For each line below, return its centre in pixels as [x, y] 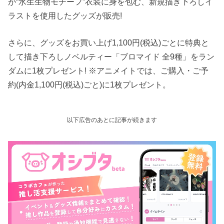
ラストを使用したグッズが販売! [65, 15]
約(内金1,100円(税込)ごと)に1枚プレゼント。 [89, 85]
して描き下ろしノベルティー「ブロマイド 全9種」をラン [111, 57]
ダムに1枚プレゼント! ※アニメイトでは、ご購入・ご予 [108, 71]
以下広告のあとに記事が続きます [112, 120]
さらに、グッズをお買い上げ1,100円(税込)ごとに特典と [109, 43]
